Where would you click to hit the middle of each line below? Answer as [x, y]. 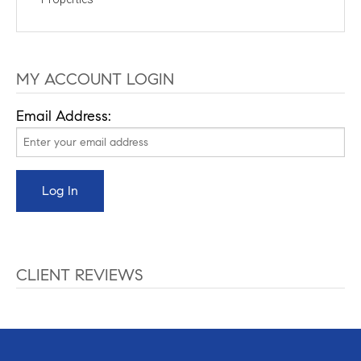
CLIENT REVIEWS [80, 276]
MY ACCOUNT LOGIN [95, 80]
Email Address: [64, 116]
